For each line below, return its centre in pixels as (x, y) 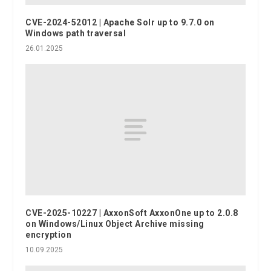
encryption (49, 235)
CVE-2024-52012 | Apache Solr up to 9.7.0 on (120, 22)
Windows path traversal (76, 33)
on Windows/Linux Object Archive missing (115, 224)
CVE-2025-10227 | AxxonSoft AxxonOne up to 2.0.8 (132, 213)
